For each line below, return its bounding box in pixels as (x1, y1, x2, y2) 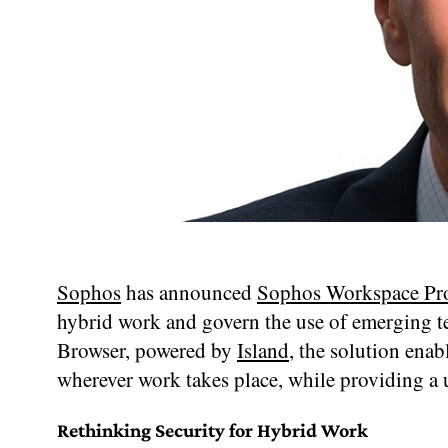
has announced (121, 277, 257, 306)
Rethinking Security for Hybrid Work (57, 418, 368, 441)
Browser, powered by (57, 335, 237, 364)
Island (237, 335, 289, 364)
